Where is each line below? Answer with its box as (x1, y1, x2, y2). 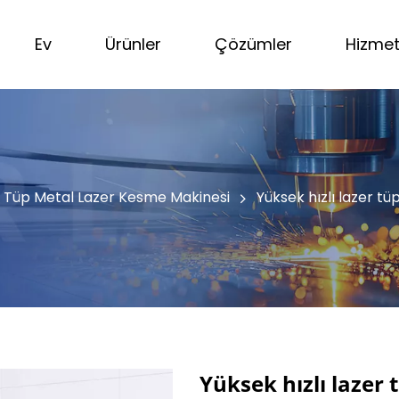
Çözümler (215, 33, 292, 55)
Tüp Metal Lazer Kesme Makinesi (4, 187, 230, 208)
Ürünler (105, 33, 161, 55)
